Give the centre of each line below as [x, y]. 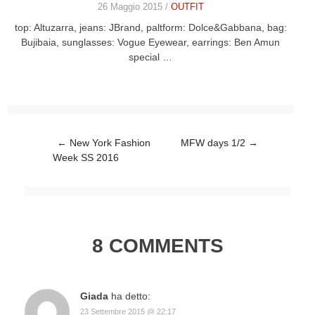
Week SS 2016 [86, 157]
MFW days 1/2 [214, 142]
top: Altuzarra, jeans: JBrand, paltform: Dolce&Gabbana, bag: [150, 27]
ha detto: [131, 296]
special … [150, 57]
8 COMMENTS [157, 245]
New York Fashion [109, 142]
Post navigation [59, 142]
